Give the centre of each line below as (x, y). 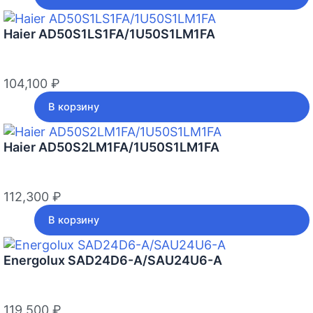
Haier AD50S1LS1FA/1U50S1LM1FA (109, 34)
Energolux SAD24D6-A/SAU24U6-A (113, 260)
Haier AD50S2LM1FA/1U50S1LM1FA (111, 147)
